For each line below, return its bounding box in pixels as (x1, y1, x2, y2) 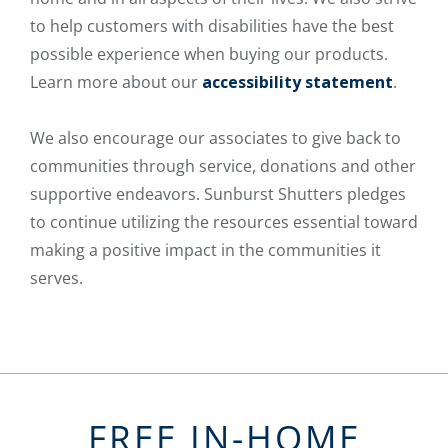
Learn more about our (30, 71, 202, 94)
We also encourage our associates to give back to (30, 127, 401, 150)
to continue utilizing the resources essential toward (30, 211, 418, 234)
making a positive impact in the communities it (30, 239, 381, 262)
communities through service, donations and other (30, 155, 416, 178)
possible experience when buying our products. (30, 43, 388, 66)
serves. (30, 267, 83, 290)
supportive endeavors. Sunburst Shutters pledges (30, 183, 406, 206)
